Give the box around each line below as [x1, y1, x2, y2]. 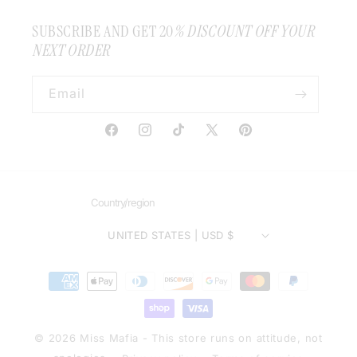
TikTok [170, 131, 207, 146]
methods [27, 288, 80, 303]
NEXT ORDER [32, 40, 110, 61]
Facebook [103, 131, 159, 146]
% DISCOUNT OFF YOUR [174, 21, 315, 41]
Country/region [91, 196, 155, 209]
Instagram [136, 131, 194, 146]
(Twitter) [203, 151, 252, 166]
